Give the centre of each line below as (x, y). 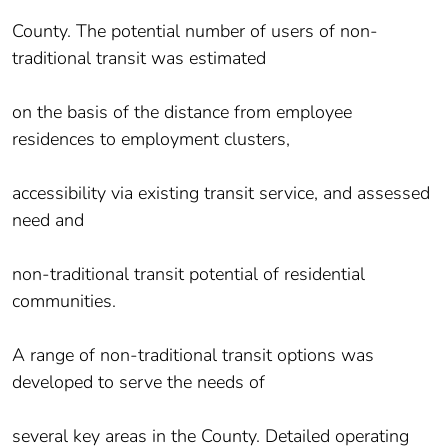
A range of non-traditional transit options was (193, 355)
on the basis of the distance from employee (182, 112)
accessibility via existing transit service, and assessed (221, 193)
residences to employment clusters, (151, 139)
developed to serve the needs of (138, 382)
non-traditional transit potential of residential (188, 274)
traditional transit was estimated (139, 58)
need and (48, 220)
